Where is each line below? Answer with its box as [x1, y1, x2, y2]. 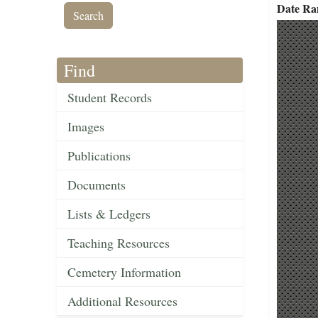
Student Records [67, 89, 152, 106]
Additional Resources [67, 292, 177, 310]
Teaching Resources [67, 234, 170, 252]
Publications [67, 147, 131, 165]
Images [67, 118, 104, 136]
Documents [67, 176, 126, 194]
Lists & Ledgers [67, 205, 150, 223]
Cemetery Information [67, 263, 181, 281]
